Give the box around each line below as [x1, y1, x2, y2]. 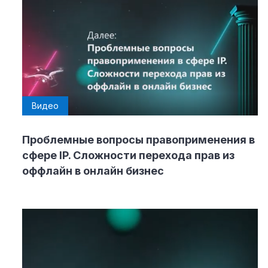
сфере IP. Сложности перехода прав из [22, 149, 234, 162]
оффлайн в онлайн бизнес [22, 165, 164, 178]
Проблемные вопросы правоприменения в [22, 133, 255, 147]
